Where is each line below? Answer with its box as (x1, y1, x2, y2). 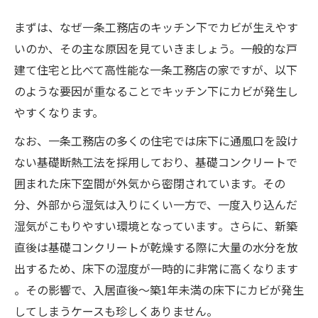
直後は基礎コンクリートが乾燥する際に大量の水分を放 (14, 238, 298, 256)
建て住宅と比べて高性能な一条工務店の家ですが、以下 (14, 60, 297, 78)
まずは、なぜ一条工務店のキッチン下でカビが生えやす (14, 18, 298, 35)
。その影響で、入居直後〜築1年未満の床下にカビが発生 (14, 280, 304, 298)
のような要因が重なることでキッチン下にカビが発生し (14, 82, 298, 99)
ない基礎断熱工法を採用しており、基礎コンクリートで (14, 153, 297, 170)
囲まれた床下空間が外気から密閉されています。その (14, 174, 285, 192)
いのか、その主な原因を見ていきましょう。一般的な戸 (14, 39, 297, 57)
